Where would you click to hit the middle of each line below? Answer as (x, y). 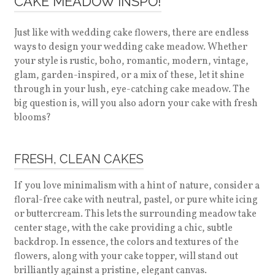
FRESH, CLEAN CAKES (79, 159)
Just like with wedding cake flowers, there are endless (131, 33)
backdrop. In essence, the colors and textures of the (126, 242)
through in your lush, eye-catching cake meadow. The (132, 90)
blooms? (32, 118)
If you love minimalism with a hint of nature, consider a (137, 186)
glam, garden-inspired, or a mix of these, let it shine (129, 76)
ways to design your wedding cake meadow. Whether (130, 47)
